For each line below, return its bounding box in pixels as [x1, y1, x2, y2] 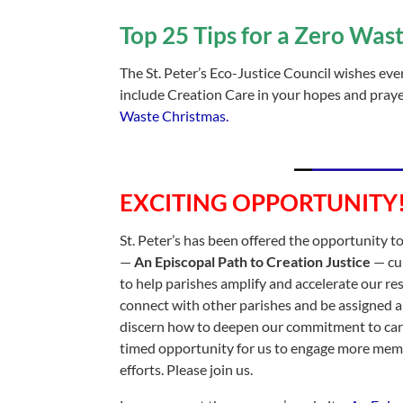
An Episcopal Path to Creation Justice [134, 253, 372, 270]
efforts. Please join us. [120, 361, 254, 378]
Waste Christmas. [120, 107, 229, 124]
